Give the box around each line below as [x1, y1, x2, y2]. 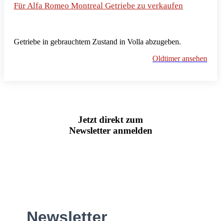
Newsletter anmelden [69, 125, 152, 136]
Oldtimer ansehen [152, 54, 207, 63]
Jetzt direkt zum [78, 114, 143, 125]
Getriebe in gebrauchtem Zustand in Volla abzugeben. [14, 37, 181, 46]
